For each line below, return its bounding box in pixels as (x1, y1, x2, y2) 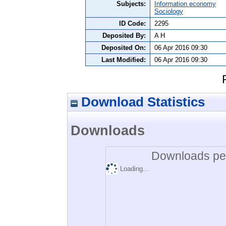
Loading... (120, 165, 149, 173)
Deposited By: (102, 32, 146, 40)
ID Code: (119, 20, 146, 28)
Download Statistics (78, 94, 205, 109)
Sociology (154, 8, 183, 16)
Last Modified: (101, 56, 146, 64)
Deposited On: (101, 44, 146, 52)
